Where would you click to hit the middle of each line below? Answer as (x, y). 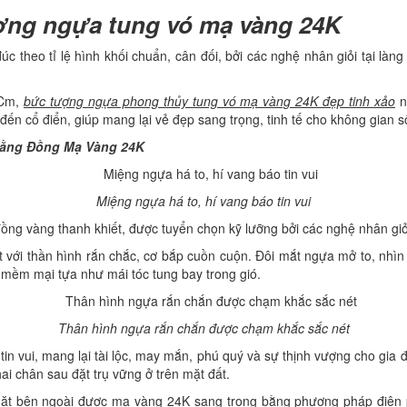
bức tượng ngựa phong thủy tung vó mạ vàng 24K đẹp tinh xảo (209, 101)
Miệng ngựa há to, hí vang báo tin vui (203, 201)
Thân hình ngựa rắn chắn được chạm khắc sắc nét (203, 328)
